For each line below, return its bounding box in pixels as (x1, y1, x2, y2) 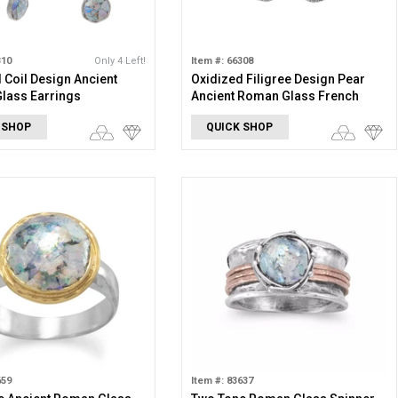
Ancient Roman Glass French (190, 89, 359, 103)
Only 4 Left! (93, 55, 146, 67)
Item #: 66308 (190, 55, 253, 67)
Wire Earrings (190, 106, 271, 120)
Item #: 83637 (190, 375, 253, 386)
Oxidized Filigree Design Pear (190, 72, 365, 86)
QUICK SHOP (206, 121, 274, 133)
